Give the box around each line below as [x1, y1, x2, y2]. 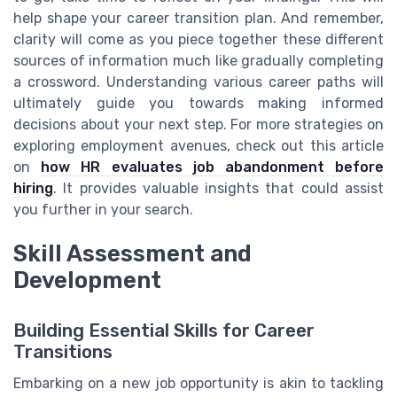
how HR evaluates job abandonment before [41, 159, 385, 176]
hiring [13, 180, 53, 198]
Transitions [13, 340, 113, 362]
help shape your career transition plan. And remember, [13, 10, 384, 27]
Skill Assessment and [13, 240, 252, 268]
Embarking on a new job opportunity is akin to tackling [13, 374, 384, 392]
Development [13, 267, 161, 294]
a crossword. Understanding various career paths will [13, 74, 384, 91]
